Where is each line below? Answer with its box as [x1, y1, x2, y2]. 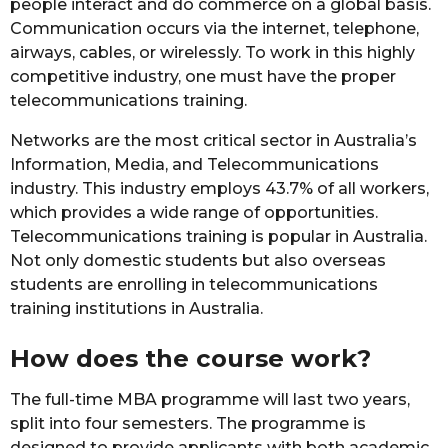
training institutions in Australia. [10, 298, 263, 318]
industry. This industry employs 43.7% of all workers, [10, 178, 429, 198]
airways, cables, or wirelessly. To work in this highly [10, 42, 415, 62]
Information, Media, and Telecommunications [10, 154, 379, 174]
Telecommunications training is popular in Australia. [10, 226, 427, 246]
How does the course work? [10, 343, 371, 374]
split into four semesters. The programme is [10, 413, 366, 433]
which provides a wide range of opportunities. [10, 202, 378, 222]
